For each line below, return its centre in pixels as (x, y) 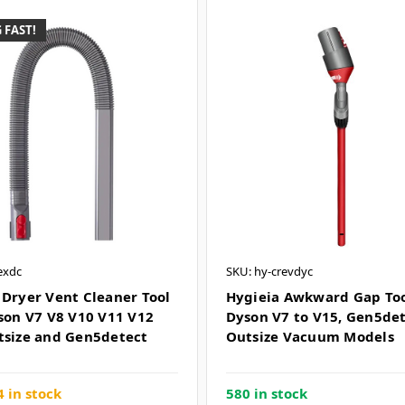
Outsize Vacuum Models (310, 337)
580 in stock (266, 393)
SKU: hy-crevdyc (269, 272)
